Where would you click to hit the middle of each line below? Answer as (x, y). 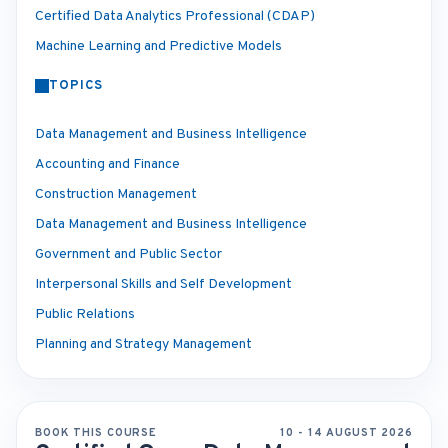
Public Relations (85, 314)
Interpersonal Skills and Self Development (163, 284)
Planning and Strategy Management (143, 344)
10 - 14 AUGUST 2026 (346, 433)
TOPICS (76, 86)
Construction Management (116, 194)
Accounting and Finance (107, 164)
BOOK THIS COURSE (96, 433)
